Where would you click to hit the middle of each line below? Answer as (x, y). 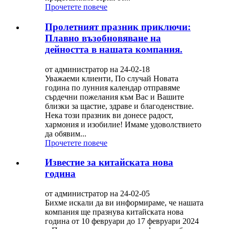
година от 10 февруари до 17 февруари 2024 (122, 221)
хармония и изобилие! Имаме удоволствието (123, 124)
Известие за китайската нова (109, 163)
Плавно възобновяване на (103, 38)
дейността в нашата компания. (114, 50)
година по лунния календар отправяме (112, 87)
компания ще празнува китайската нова (114, 212)
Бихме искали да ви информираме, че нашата (124, 203)
